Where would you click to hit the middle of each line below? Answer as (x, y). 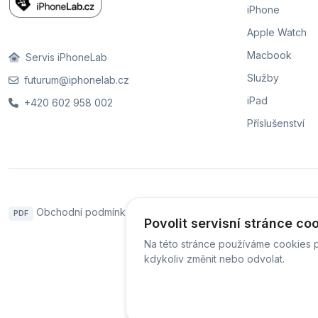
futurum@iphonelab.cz (75, 80)
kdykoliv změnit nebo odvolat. (214, 259)
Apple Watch (277, 33)
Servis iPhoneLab (65, 57)
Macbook (269, 55)
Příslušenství (276, 124)
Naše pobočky (203, 212)
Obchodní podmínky (83, 212)
